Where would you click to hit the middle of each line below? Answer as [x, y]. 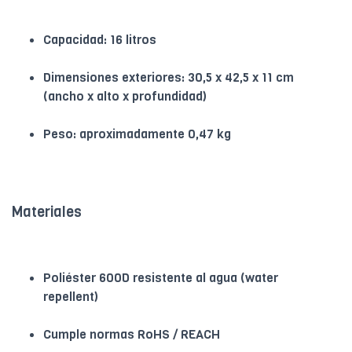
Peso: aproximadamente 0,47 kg [137, 134]
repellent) [71, 297]
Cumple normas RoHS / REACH [132, 335]
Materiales [47, 213]
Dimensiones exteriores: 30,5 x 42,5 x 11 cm [169, 78]
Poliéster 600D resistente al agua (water [161, 278]
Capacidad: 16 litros [100, 40]
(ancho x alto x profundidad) [125, 97]
